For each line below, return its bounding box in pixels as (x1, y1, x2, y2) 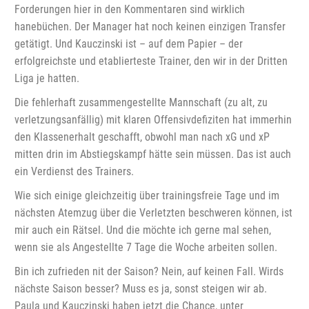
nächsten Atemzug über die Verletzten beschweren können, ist (14, 206, 292, 220)
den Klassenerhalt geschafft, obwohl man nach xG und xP (14, 130, 270, 144)
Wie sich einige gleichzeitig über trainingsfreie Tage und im (14, 189, 279, 203)
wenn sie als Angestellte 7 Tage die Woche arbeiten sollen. (14, 241, 277, 255)
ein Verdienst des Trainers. (14, 165, 134, 179)
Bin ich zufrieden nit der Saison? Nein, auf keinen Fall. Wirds (14, 265, 283, 279)
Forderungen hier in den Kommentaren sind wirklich (14, 3, 245, 17)
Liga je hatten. (14, 72, 79, 86)
